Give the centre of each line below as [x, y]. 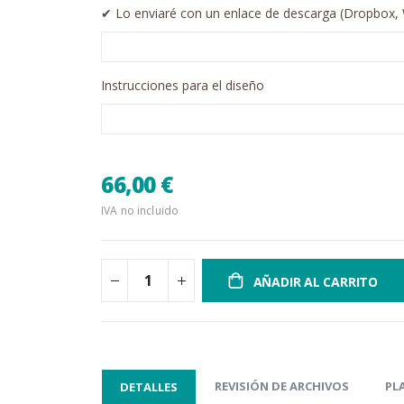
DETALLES [149, 387]
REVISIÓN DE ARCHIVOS [282, 386]
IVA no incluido [140, 211]
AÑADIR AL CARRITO [316, 282]
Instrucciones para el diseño [183, 86]
